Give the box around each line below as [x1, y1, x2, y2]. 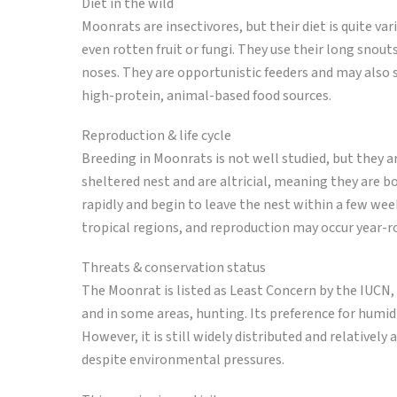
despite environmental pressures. [82, 350, 284, 370]
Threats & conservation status [82, 258, 266, 278]
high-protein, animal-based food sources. [82, 85, 331, 105]
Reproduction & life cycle [82, 126, 231, 146]
